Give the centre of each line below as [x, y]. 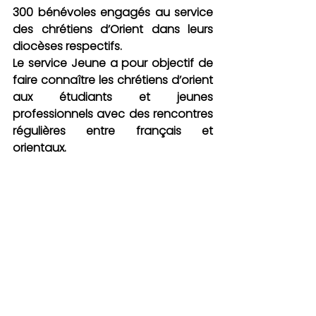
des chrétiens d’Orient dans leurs [113, 29]
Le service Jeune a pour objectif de [113, 63]
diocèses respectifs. [67, 46]
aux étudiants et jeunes [113, 97]
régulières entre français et [113, 130]
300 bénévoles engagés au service [113, 12]
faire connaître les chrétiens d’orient [113, 80]
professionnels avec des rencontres [113, 114]
